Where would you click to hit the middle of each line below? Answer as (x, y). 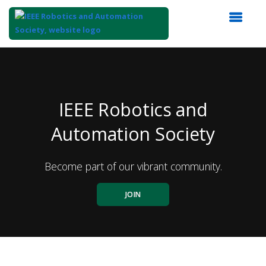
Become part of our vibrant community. (133, 166)
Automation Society (133, 134)
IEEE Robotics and (133, 109)
